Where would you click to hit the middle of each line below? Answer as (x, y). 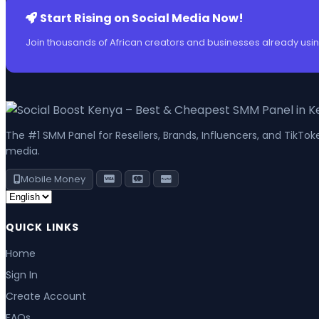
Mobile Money (53, 179)
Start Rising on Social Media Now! (142, 19)
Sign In (22, 275)
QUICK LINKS (43, 228)
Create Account (46, 297)
